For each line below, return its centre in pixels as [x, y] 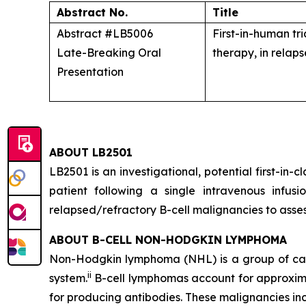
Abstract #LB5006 [105, 33]
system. [68, 278]
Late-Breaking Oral [109, 53]
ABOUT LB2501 [91, 152]
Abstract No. [92, 12]
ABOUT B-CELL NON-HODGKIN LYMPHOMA [168, 240]
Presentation [90, 72]
